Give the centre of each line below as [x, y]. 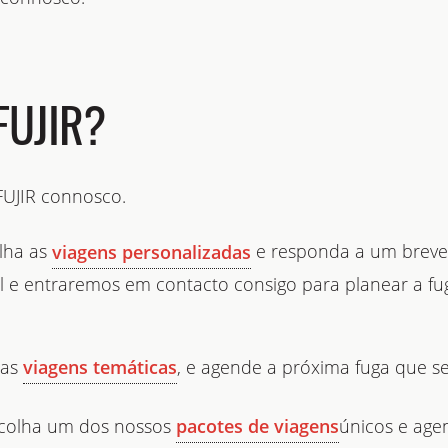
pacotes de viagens [257, 425]
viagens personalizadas [151, 251]
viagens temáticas [100, 366]
